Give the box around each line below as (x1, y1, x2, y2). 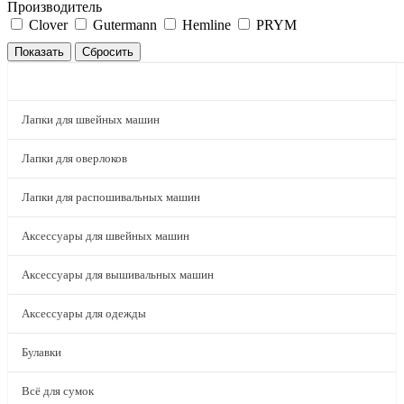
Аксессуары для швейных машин (22, 229, 189, 243)
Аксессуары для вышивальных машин (22, 268, 214, 281)
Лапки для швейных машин (22, 113, 160, 126)
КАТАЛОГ (22, 74, 88, 88)
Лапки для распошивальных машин (22, 190, 200, 204)
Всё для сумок (22, 384, 94, 398)
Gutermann (93, 17, 157, 32)
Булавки (22, 345, 61, 359)
